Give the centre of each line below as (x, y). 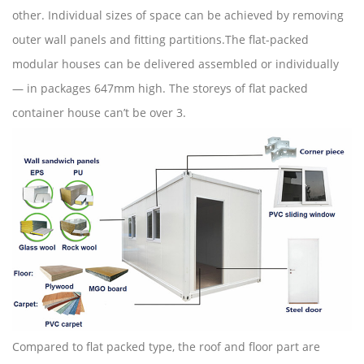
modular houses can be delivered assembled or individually (175, 63)
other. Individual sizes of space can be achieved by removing (178, 15)
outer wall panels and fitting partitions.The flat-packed (160, 39)
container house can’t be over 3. (99, 112)
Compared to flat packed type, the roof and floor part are (166, 347)
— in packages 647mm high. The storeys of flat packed (160, 88)
